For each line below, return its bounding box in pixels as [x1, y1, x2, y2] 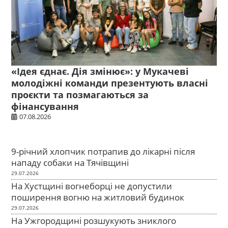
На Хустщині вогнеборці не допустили [11, 180, 173, 192]
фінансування [11, 100, 79, 112]
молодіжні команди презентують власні [11, 76, 209, 89]
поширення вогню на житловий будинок [11, 191, 185, 203]
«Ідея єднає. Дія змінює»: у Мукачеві [11, 65, 189, 77]
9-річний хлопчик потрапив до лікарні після [11, 145, 195, 157]
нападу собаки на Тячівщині [11, 156, 129, 168]
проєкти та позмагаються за [11, 88, 149, 101]
